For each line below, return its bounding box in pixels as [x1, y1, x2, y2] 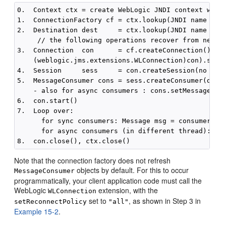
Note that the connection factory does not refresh [14, 155, 171, 165]
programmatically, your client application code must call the [14, 176, 202, 186]
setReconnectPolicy [14, 198, 87, 205]
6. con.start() [17, 97, 78, 104]
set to [87, 196, 109, 206]
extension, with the [96, 185, 158, 195]
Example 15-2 [14, 206, 59, 216]
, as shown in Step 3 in [129, 196, 201, 206]
